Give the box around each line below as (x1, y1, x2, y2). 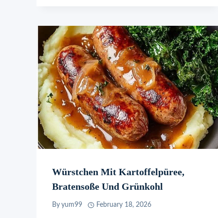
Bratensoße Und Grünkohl (52, 181, 163, 192)
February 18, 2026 (96, 201, 151, 209)
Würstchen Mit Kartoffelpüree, (52, 166, 184, 177)
